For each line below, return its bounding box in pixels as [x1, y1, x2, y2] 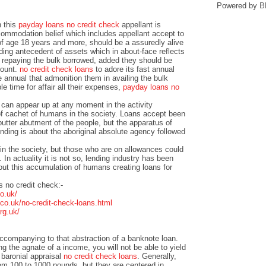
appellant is [119, 20, 161, 29]
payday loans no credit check [18, 20, 119, 29]
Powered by [216, 1, 259, 10]
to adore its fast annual [93, 64, 175, 74]
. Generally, [137, 251, 176, 261]
